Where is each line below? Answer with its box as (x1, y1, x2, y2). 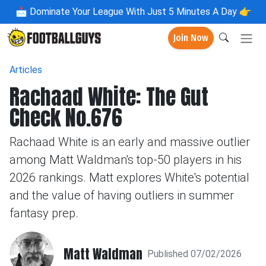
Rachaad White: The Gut (9, 81, 208, 113)
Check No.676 (9, 102, 122, 134)
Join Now (173, 32, 208, 44)
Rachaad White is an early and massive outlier (9, 135, 250, 149)
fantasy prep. (9, 206, 78, 220)
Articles (9, 64, 42, 75)
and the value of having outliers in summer (9, 188, 234, 202)
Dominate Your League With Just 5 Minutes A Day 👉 (27, 6, 251, 17)
